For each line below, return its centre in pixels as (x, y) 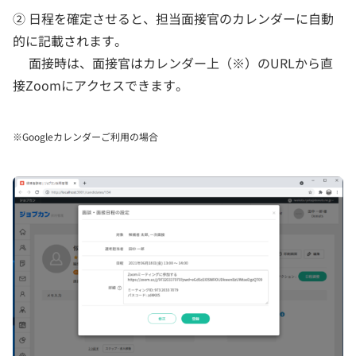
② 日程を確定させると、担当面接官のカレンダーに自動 (173, 19)
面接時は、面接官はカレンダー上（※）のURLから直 (173, 63)
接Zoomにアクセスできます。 (101, 85)
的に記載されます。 (70, 41)
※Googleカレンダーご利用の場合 (85, 137)
